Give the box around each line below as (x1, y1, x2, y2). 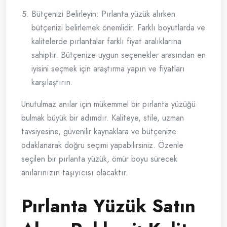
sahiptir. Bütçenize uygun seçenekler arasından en (31, 49, 206, 61)
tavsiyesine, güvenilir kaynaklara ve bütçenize (21, 126, 176, 138)
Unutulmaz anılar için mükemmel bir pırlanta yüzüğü (21, 98, 196, 110)
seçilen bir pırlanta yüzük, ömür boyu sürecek (21, 153, 177, 165)
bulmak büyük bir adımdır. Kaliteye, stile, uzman (21, 112, 184, 124)
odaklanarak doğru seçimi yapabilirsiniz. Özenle (21, 139, 183, 152)
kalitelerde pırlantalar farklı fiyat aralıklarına (31, 35, 181, 48)
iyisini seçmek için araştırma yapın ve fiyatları (31, 63, 185, 75)
